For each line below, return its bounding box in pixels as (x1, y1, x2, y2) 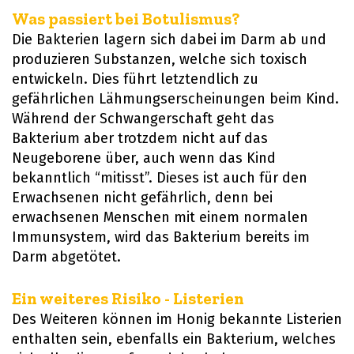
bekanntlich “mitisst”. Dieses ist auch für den (12, 169, 307, 187)
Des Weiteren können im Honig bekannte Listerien (12, 311, 342, 329)
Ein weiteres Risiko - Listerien (12, 288, 244, 309)
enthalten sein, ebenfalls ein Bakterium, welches (12, 330, 336, 348)
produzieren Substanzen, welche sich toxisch (12, 51, 307, 69)
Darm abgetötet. (12, 248, 121, 266)
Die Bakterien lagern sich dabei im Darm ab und (12, 31, 326, 49)
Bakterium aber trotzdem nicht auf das (12, 130, 268, 148)
